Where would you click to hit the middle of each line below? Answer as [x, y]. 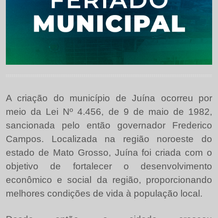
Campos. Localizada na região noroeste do [109, 139]
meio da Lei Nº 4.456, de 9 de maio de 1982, [109, 111]
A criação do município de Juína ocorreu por [109, 98]
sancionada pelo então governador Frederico [109, 125]
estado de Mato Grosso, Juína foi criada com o [109, 152]
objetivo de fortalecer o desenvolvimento [109, 166]
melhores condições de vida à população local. [104, 193]
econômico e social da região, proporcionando [109, 180]
